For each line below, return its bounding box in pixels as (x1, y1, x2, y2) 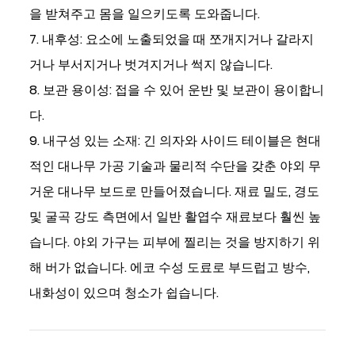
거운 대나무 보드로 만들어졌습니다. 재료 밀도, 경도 (29, 182, 320, 201)
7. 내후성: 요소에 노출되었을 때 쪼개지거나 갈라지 (29, 30, 315, 49)
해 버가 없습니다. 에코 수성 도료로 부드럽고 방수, (29, 258, 311, 277)
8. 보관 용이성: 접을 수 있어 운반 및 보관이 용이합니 (29, 81, 325, 100)
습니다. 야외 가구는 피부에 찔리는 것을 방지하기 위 (29, 233, 321, 252)
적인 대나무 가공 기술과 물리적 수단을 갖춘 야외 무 (29, 157, 322, 176)
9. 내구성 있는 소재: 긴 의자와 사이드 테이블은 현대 (29, 132, 322, 151)
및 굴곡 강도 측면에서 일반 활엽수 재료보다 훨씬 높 (29, 208, 322, 227)
